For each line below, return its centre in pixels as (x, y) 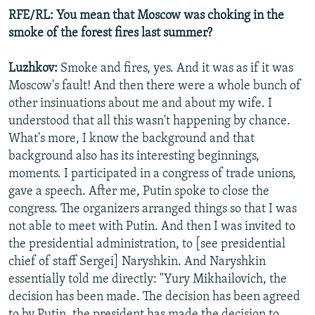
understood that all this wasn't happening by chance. (149, 122)
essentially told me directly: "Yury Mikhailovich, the (148, 280)
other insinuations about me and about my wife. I (140, 104)
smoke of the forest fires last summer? (110, 34)
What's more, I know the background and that (131, 139)
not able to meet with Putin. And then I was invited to (152, 227)
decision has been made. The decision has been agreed (154, 297)
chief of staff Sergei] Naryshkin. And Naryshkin (137, 262)
